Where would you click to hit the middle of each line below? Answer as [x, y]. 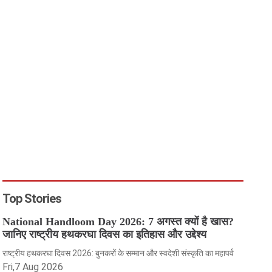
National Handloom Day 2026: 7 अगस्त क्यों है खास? [118, 222]
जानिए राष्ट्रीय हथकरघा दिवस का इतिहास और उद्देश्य [105, 234]
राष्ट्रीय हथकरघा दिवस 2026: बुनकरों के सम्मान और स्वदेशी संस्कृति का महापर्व [118, 253]
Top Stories [32, 199]
